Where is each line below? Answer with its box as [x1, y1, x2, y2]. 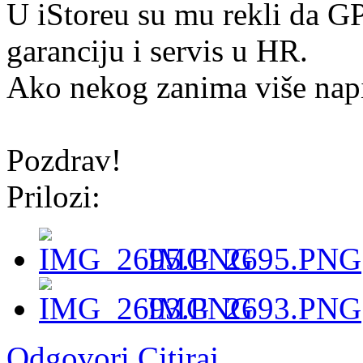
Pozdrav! [6, 142, 122, 177]
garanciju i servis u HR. [6, 32, 308, 68]
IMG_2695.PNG [147, 241, 361, 276]
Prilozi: [6, 178, 100, 214]
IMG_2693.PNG [147, 290, 361, 326]
